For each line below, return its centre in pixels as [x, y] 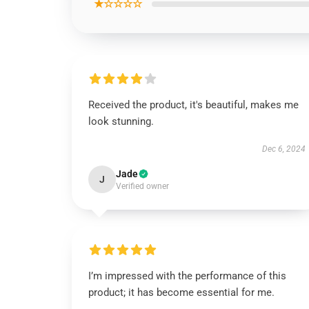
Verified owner [142, 186]
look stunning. [121, 121]
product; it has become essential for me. [181, 292]
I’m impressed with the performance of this [187, 276]
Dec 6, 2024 [283, 149]
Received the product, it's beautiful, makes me [193, 105]
